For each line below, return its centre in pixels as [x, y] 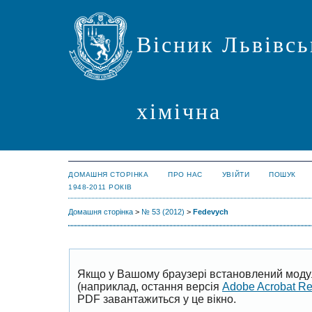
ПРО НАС [185, 174]
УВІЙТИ [236, 174]
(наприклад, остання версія [150, 286]
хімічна [179, 111]
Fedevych [211, 212]
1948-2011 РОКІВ [100, 187]
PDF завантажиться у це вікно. [157, 299]
